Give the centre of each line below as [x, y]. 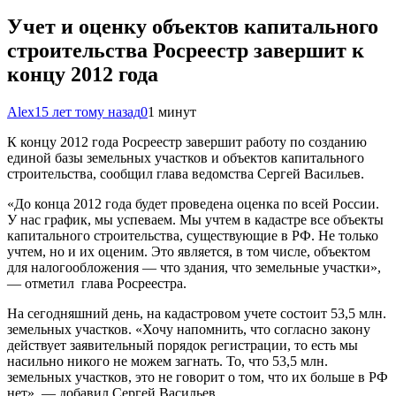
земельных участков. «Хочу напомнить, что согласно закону [189, 329]
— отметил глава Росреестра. [97, 283]
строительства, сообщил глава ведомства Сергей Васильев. [186, 173]
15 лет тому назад [88, 111]
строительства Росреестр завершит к [186, 50]
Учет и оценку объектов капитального [193, 26]
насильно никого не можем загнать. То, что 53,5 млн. [168, 361]
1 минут [172, 111]
